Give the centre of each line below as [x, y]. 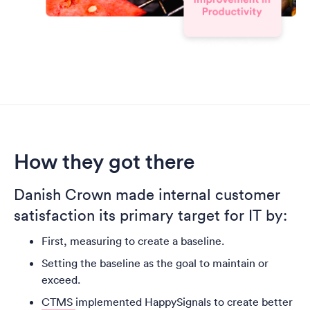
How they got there [104, 162]
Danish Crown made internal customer [147, 195]
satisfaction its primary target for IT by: [151, 216]
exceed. [61, 280]
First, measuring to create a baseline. [133, 241]
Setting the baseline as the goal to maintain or [155, 263]
